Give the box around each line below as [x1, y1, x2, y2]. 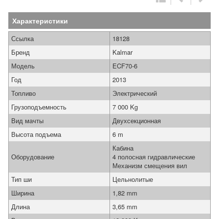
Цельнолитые [112, 175, 153, 184]
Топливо [11, 88, 36, 98]
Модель [11, 61, 35, 70]
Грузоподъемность [11, 102, 66, 111]
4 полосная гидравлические [112, 152, 195, 161]
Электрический [112, 88, 157, 98]
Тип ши [11, 175, 32, 184]
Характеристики [12, 16, 68, 25]
